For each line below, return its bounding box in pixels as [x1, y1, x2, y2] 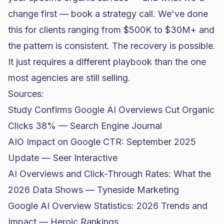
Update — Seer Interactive [8, 152, 117, 163]
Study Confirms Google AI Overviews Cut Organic [8, 104, 214, 115]
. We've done [153, 8, 208, 19]
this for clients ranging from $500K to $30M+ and [8, 24, 214, 35]
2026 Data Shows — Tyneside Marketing [8, 184, 179, 195]
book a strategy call [71, 8, 153, 19]
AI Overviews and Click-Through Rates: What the [8, 168, 211, 179]
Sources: [8, 88, 44, 99]
